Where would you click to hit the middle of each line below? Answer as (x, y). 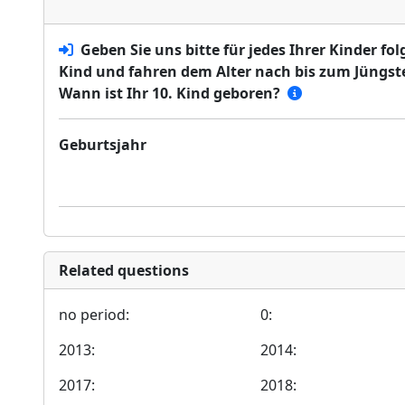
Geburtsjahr (103, 145)
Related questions (124, 270)
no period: (94, 315)
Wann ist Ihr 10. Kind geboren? (170, 93)
